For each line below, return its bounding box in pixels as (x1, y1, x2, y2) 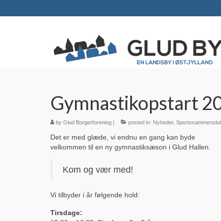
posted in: (127, 119, 153, 125)
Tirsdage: (50, 208, 82, 217)
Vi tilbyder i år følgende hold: (50, 190, 140, 199)
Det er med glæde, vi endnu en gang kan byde (50, 133, 195, 141)
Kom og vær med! (63, 164, 133, 175)
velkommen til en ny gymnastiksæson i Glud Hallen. (50, 143, 211, 151)
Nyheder (153, 119, 173, 125)
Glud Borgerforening (63, 119, 111, 125)
